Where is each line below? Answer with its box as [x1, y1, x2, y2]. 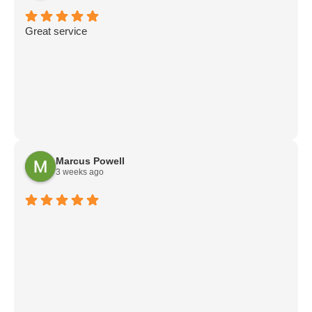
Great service [25, 25, 87, 37]
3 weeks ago [56, 167, 104, 177]
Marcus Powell [56, 155, 125, 166]
